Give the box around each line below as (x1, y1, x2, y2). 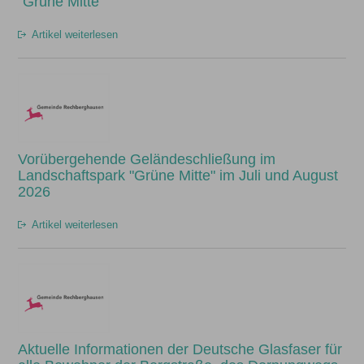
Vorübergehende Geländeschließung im (18, 151, 276, 168)
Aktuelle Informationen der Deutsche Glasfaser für (18, 341, 343, 358)
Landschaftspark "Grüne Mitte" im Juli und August (18, 167, 339, 184)
